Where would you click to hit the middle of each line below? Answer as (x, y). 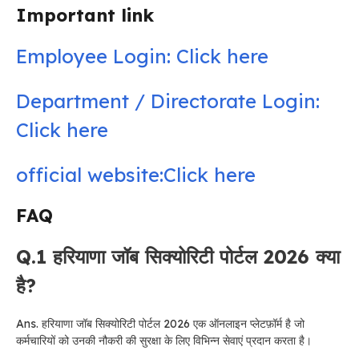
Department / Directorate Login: (168, 101)
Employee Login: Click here (142, 56)
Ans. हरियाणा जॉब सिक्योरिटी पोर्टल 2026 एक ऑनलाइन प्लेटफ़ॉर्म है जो (160, 323)
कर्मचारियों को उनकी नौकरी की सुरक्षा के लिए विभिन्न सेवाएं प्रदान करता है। (164, 340)
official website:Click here (136, 174)
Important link (85, 15)
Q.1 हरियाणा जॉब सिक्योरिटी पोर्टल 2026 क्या (178, 256)
